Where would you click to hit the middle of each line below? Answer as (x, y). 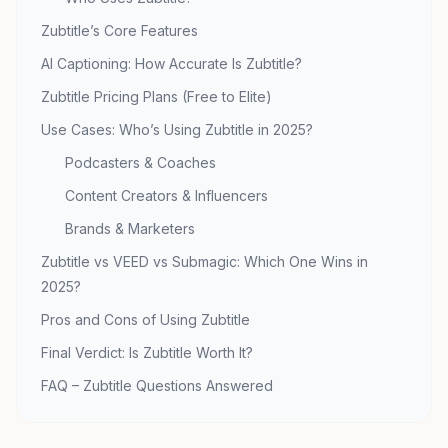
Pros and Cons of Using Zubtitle (145, 319)
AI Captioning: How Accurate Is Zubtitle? (171, 63)
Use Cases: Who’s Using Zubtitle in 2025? (177, 129)
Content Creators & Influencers (166, 195)
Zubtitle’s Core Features (119, 30)
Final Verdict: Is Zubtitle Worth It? (147, 352)
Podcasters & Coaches (140, 162)
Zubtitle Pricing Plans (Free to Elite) (156, 96)
